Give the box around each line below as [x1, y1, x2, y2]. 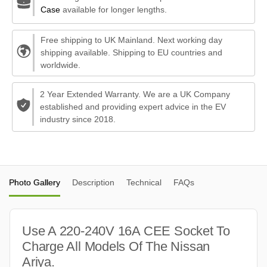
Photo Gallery [9, 177, 60, 187]
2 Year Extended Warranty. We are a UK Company [40, 89, 231, 99]
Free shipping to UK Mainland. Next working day [40, 35, 222, 45]
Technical [126, 177, 162, 187]
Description [72, 177, 114, 187]
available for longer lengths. [60, 5, 167, 15]
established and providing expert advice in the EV [40, 101, 226, 111]
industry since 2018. [40, 114, 116, 124]
